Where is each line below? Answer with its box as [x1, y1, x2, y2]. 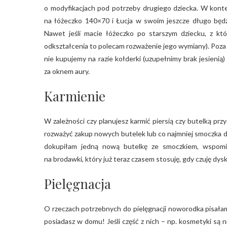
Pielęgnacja [44, 174, 111, 193]
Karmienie [44, 87, 105, 105]
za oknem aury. [44, 66, 90, 75]
